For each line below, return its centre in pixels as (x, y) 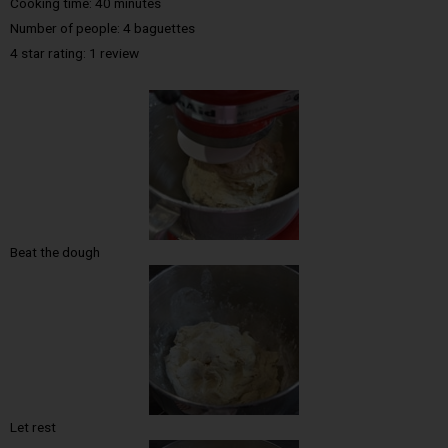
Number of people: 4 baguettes (102, 28)
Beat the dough (55, 252)
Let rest (33, 427)
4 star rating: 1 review (74, 53)
